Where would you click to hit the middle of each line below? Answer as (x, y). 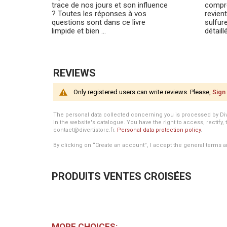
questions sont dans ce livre (99, 22)
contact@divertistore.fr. (85, 130)
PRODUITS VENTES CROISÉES (122, 176)
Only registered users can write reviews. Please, (143, 92)
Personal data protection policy (159, 130)
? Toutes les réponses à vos (99, 14)
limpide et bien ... (79, 31)
